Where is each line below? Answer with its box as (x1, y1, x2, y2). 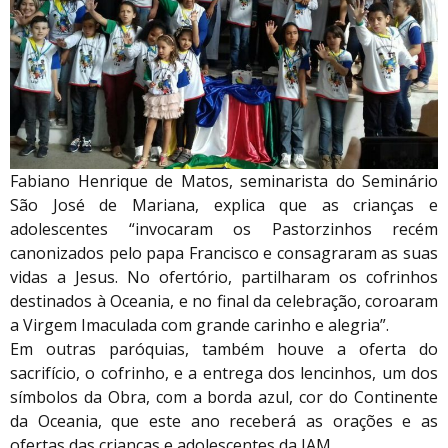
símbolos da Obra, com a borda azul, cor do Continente (10, 385, 438, 408)
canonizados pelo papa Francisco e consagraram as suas (10, 241, 438, 264)
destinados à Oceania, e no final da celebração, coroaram (10, 289, 438, 312)
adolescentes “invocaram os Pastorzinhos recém (10, 217, 438, 240)
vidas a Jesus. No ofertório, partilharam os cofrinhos (10, 265, 438, 288)
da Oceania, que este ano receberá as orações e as (10, 409, 438, 432)
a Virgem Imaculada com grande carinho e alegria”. (10, 313, 389, 336)
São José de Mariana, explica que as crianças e (10, 193, 438, 216)
